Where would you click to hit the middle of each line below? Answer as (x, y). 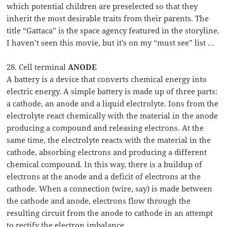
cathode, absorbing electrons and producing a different (107, 152)
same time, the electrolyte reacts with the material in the (109, 140)
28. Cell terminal (37, 67)
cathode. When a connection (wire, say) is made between (110, 189)
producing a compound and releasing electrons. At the (105, 128)
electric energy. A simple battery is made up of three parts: (112, 91)
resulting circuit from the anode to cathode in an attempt (110, 213)
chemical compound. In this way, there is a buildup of (105, 164)
